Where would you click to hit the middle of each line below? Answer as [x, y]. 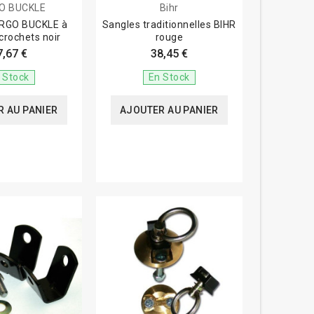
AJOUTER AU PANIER [169, 110]
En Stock [169, 77]
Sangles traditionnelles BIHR [169, 25]
